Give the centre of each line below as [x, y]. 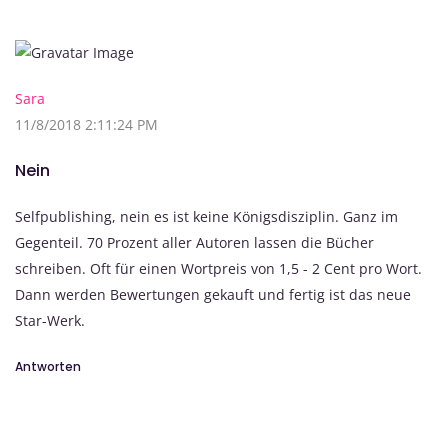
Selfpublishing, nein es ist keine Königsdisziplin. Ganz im [206, 217]
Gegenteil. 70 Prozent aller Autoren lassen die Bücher [194, 243]
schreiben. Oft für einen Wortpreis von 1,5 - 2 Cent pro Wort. [218, 269]
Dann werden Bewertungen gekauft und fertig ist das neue [213, 295]
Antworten [48, 367]
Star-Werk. [50, 321]
